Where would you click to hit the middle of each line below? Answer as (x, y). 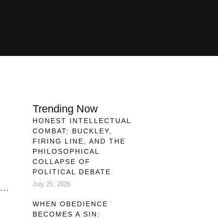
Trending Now (65, 109)
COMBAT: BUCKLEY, (72, 131)
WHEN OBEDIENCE (70, 204)
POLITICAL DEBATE (72, 172)
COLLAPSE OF (61, 162)
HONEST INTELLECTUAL (82, 121)
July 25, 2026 (51, 184)
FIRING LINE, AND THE (79, 141)
